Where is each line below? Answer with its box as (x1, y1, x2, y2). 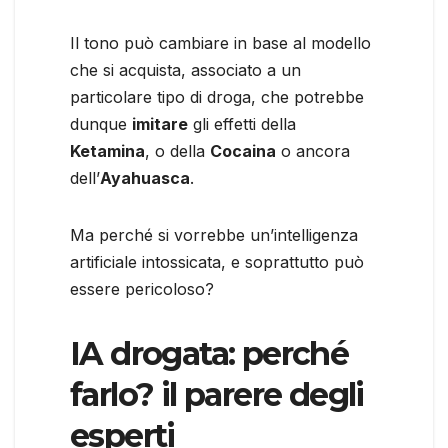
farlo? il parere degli (70, 374, 364, 414)
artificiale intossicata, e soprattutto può (70, 251, 364, 272)
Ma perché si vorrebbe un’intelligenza (70, 224, 358, 245)
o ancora (276, 140, 350, 161)
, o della (145, 140, 210, 161)
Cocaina (210, 140, 276, 161)
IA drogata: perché (70, 333, 349, 373)
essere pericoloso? (70, 278, 214, 299)
